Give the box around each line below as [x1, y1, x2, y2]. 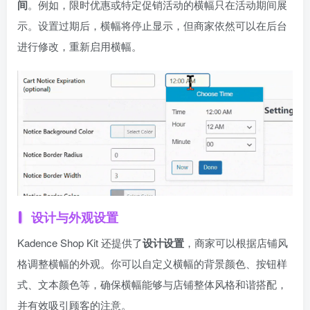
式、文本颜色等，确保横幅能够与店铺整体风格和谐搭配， [17, 276, 287, 291]
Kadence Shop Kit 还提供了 [17, 235, 143, 250]
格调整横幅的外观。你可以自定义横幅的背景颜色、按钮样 [17, 255, 287, 271]
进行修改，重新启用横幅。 [17, 38, 142, 53]
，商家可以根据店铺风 [184, 235, 288, 250]
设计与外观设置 [30, 208, 118, 226]
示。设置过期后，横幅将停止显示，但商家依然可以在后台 [17, 17, 287, 33]
